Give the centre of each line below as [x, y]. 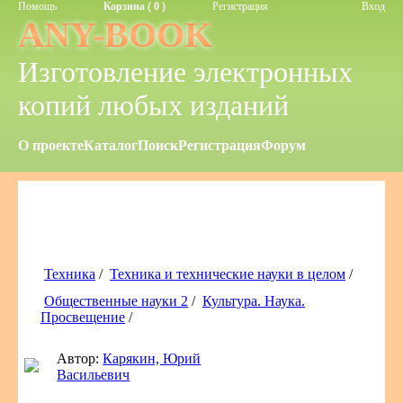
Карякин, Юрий [152, 358]
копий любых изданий [153, 105]
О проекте [51, 145]
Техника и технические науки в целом [228, 274]
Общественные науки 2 [116, 301]
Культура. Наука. [254, 301]
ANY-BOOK [115, 35]
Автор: [80, 358]
